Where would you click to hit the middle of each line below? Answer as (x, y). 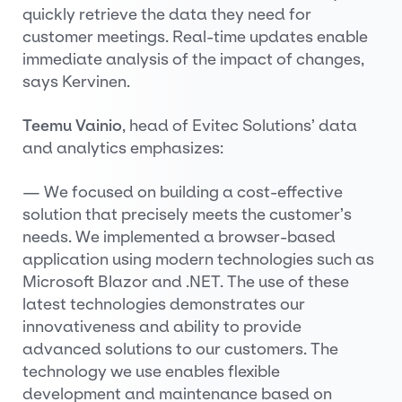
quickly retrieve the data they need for (167, 14)
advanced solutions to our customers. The (180, 349)
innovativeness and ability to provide (162, 327)
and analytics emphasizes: (123, 148)
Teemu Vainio (72, 126)
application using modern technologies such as (198, 259)
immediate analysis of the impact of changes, (193, 59)
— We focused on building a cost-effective (183, 192)
